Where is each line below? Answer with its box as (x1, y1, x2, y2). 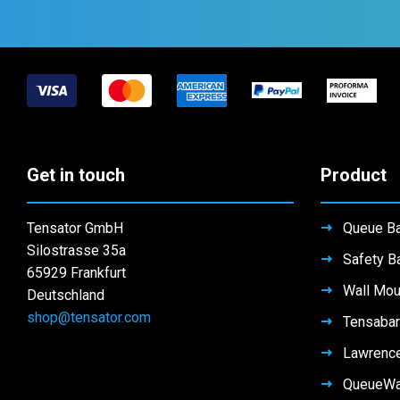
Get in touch (27, 112, 125, 135)
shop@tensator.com (27, 257, 151, 275)
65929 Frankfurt (27, 212, 126, 230)
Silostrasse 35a (27, 190, 126, 208)
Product (320, 112, 387, 135)
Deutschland (27, 235, 104, 253)
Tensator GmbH (27, 168, 123, 186)
